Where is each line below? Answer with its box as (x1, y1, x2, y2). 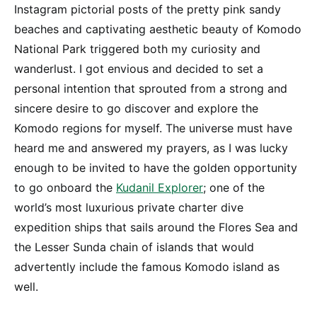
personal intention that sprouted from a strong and (14, 81, 287, 96)
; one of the (203, 180, 265, 195)
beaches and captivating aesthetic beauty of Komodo (14, 21, 301, 36)
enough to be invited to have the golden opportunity (14, 160, 297, 175)
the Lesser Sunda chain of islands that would (14, 239, 254, 254)
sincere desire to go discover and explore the (14, 100, 258, 115)
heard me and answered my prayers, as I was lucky (14, 140, 288, 155)
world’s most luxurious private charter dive (14, 200, 243, 214)
